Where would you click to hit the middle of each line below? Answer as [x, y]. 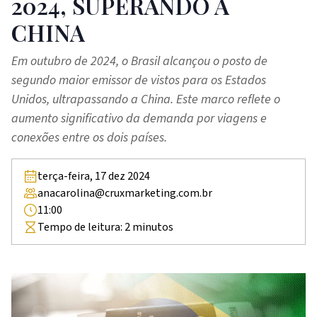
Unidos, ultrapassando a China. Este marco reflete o [146, 99]
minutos [153, 227]
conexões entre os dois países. [89, 137]
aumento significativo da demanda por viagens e [139, 118]
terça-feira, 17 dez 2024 [94, 176]
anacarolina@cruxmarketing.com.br [125, 193]
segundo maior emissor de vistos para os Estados [139, 80]
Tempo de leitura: [80, 227]
